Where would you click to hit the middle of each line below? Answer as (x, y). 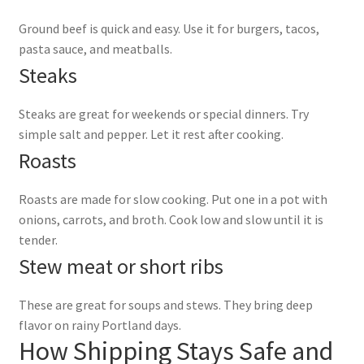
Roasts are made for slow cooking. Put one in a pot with (173, 199)
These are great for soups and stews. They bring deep (165, 304)
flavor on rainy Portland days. (100, 325)
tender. (38, 239)
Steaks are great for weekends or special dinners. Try (163, 113)
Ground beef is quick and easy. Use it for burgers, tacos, (169, 28)
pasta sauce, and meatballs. (95, 48)
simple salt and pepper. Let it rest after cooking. (151, 134)
